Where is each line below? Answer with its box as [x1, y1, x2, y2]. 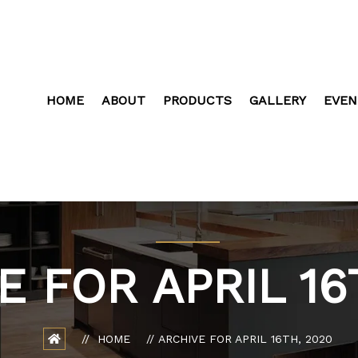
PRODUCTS [163, 92, 232, 108]
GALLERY [249, 92, 306, 108]
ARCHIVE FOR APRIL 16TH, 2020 [158, 332, 332, 345]
